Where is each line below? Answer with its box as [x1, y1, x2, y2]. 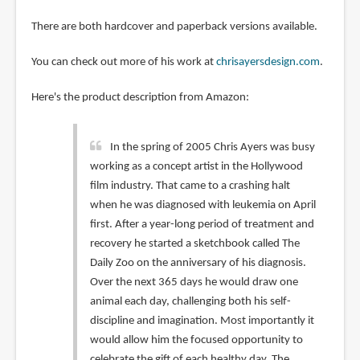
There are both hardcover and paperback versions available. [31, 20, 317, 33]
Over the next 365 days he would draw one [89, 276, 298, 288]
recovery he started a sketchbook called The [89, 237, 300, 250]
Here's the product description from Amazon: [31, 91, 249, 104]
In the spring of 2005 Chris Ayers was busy [109, 141, 315, 153]
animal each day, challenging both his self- [89, 295, 291, 308]
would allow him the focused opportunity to [89, 333, 303, 346]
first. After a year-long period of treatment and [89, 218, 314, 231]
